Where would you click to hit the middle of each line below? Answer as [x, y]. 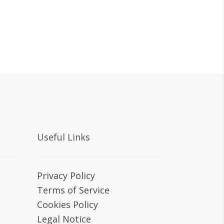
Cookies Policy [67, 204]
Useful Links [63, 137]
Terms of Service [73, 190]
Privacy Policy [66, 175]
